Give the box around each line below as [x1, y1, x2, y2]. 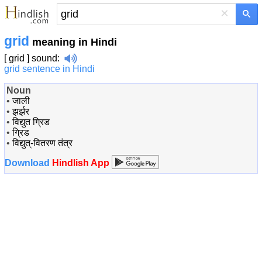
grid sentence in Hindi [4, 64, 95, 74]
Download [5, 158, 50, 168]
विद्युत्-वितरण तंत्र [12, 138, 73, 148]
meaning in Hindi [29, 36, 117, 48]
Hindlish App [50, 158, 112, 168]
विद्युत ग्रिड [12, 117, 50, 127]
